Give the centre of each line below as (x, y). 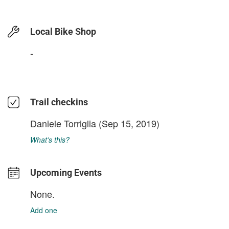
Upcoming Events (66, 173)
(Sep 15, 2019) (128, 123)
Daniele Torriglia (63, 123)
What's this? (50, 140)
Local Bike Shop (63, 31)
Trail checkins (59, 102)
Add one (44, 210)
